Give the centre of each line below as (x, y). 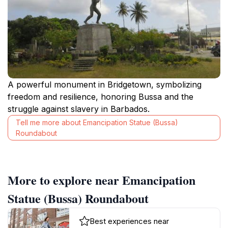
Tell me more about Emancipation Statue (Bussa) (97, 122)
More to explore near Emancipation (102, 180)
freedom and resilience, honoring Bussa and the (101, 96)
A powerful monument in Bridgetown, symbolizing (105, 84)
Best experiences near (129, 221)
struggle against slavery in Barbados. (79, 109)
